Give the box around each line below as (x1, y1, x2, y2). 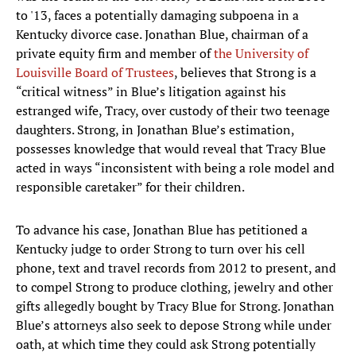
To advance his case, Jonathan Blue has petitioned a (16, 221, 308, 239)
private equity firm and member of (16, 44, 214, 63)
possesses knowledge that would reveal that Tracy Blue (16, 140, 326, 158)
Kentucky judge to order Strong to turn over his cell (16, 240, 305, 258)
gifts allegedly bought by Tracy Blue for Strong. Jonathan (16, 297, 335, 315)
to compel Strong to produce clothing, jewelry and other (16, 278, 333, 296)
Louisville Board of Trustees (16, 64, 174, 82)
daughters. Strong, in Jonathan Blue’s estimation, (16, 121, 294, 139)
